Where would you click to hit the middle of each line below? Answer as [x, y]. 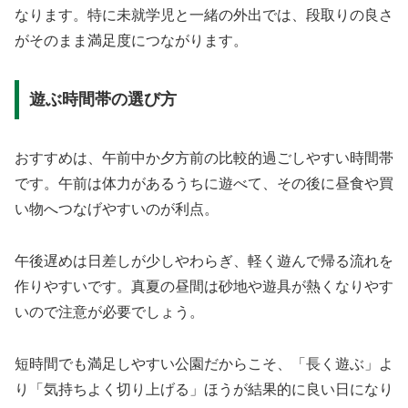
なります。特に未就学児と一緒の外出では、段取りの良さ [204, 15]
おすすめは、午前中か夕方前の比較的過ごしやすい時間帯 [204, 158]
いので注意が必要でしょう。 [109, 312]
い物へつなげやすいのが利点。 [117, 209]
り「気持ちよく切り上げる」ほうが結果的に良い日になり [204, 389]
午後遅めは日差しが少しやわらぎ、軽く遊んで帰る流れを [204, 261]
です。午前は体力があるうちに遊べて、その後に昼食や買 [204, 184]
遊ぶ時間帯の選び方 [102, 100]
